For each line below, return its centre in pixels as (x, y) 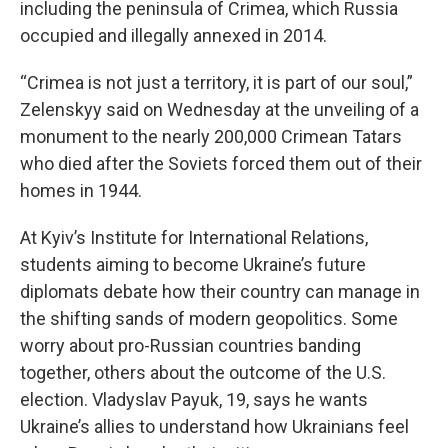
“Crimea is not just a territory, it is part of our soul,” (216, 82)
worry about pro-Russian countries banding (190, 345)
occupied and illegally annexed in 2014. (173, 35)
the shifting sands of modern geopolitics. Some (209, 318)
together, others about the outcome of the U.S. (203, 372)
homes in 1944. (81, 190)
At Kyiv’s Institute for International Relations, (194, 237)
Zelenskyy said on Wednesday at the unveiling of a (219, 109)
